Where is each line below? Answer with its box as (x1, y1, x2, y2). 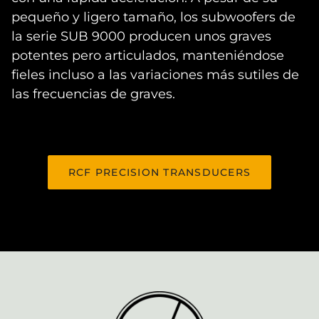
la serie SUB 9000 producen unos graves (11, 28, 271, 44)
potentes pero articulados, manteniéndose (11, 47, 284, 63)
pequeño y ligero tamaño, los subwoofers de (11, 9, 296, 25)
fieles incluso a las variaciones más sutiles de (11, 66, 299, 83)
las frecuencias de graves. (11, 85, 175, 102)
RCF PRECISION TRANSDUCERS (68, 165, 251, 179)
